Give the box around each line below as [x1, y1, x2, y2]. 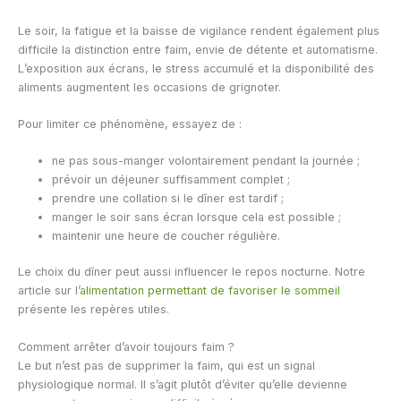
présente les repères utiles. [18, 303, 169, 317]
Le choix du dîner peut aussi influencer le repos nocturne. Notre [18, 265, 365, 279]
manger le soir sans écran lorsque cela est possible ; [52, 210, 342, 225]
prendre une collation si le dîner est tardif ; [52, 192, 285, 206]
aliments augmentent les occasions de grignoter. [18, 80, 281, 94]
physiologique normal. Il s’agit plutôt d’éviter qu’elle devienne [18, 377, 347, 391]
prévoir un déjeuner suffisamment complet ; [52, 173, 291, 187]
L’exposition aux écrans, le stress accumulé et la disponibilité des [18, 61, 374, 75]
